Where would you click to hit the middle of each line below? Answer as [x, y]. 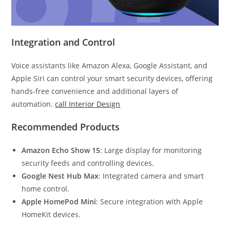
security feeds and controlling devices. [88, 163]
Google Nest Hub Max [60, 176]
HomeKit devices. [51, 215]
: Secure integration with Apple [150, 202]
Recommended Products [66, 127]
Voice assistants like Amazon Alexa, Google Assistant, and [110, 66]
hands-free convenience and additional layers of [95, 91]
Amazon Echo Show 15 [61, 150]
